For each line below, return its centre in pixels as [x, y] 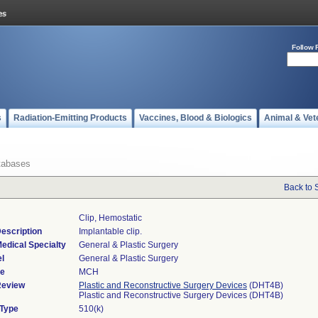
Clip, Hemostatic [110, 218]
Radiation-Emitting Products [70, 118]
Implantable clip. [110, 231]
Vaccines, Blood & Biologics [196, 118]
